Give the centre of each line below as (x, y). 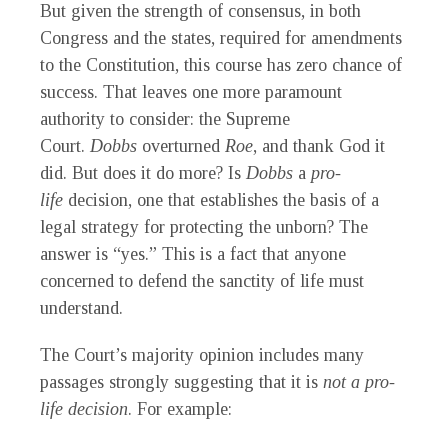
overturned (183, 146)
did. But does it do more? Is (143, 173)
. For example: (180, 409)
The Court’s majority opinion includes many (202, 355)
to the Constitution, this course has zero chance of (221, 65)
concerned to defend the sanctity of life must (202, 281)
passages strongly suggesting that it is (181, 382)
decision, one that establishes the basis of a (223, 200)
